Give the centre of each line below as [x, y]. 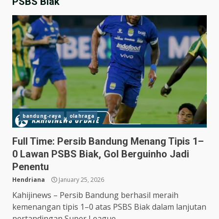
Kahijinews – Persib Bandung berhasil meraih [95, 195]
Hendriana [29, 179]
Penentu [31, 166]
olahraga [82, 116]
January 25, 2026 [81, 179]
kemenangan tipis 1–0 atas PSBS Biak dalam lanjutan [109, 207]
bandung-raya [42, 116]
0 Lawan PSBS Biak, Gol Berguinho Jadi [101, 154]
